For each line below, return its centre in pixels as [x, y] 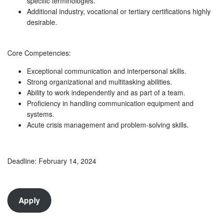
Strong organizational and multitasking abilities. [99, 82]
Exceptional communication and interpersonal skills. [107, 71]
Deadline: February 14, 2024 [52, 161]
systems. [41, 114]
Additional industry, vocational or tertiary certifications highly [119, 11]
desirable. [42, 22]
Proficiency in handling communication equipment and [110, 103]
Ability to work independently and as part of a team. [106, 93]
